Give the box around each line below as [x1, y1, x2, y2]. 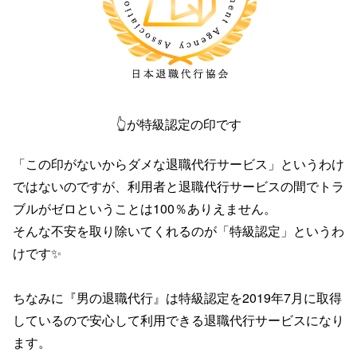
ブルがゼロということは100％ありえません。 [13, 198, 277, 218]
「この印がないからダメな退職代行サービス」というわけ [13, 154, 344, 173]
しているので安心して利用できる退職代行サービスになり [13, 310, 344, 329]
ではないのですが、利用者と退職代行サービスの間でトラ [13, 176, 344, 195]
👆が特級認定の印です [116, 114, 241, 133]
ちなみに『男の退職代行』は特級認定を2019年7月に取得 [13, 288, 342, 307]
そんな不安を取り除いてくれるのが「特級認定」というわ [13, 221, 344, 240]
